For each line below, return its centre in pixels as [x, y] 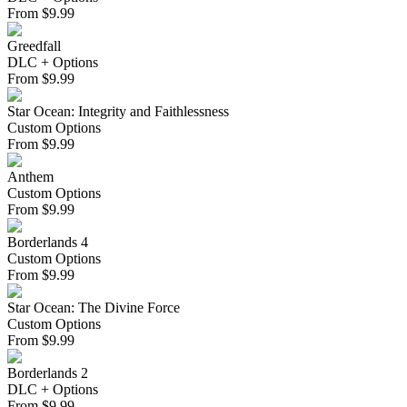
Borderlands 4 [48, 243]
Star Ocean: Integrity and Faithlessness [118, 112]
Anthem [30, 177]
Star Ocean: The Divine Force [94, 308]
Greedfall [34, 46]
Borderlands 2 [48, 373]
